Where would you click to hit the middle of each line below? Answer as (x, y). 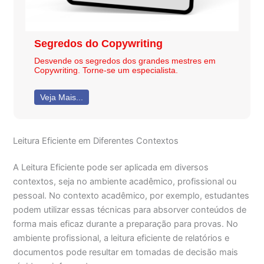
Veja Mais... (62, 97)
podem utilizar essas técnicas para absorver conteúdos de (130, 210)
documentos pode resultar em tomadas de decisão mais (126, 253)
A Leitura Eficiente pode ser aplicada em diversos (111, 168)
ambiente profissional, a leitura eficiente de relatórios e (121, 238)
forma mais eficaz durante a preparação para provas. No (126, 224)
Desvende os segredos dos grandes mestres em (125, 60)
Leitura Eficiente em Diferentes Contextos (96, 141)
